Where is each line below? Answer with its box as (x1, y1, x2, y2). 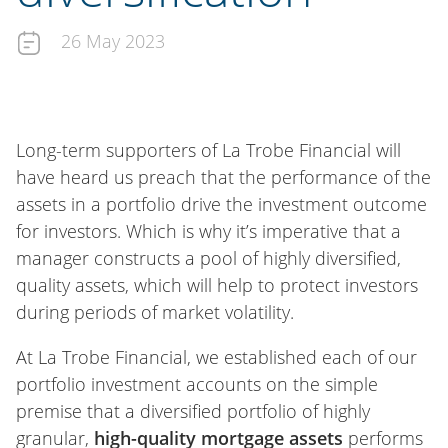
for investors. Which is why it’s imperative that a (16, 219, 401, 243)
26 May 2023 (56, 29, 165, 53)
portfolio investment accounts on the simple (16, 372, 378, 396)
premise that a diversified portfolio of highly (16, 399, 370, 423)
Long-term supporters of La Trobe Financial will (16, 138, 401, 162)
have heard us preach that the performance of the (16, 165, 431, 189)
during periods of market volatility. (16, 300, 294, 324)
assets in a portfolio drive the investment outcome (16, 192, 427, 216)
